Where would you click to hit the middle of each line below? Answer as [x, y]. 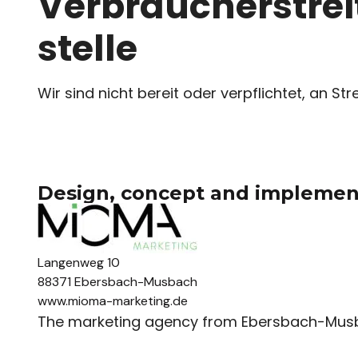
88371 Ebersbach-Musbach [117, 281]
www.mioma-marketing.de [113, 300]
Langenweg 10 [79, 262]
